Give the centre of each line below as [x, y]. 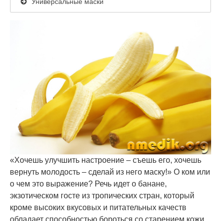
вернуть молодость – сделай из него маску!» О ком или [110, 172]
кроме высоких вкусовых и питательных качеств [98, 207]
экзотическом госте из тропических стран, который [102, 196]
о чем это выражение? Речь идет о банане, [88, 184]
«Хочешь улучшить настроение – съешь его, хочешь [106, 160]
